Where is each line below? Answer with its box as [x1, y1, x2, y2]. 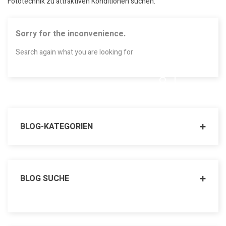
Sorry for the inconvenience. [16, 28, 126, 40]
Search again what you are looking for [16, 47, 133, 58]
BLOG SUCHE [20, 173, 69, 185]
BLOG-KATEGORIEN [20, 121, 93, 133]
